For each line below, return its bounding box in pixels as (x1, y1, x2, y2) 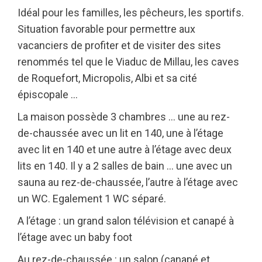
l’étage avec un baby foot (18, 231, 132, 243)
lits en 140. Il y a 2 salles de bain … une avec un (18, 160, 232, 172)
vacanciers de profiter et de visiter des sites (18, 39, 221, 51)
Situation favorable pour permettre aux (18, 23, 195, 35)
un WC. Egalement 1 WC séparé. (18, 192, 166, 205)
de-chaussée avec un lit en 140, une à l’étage (18, 127, 223, 139)
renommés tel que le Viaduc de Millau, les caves (18, 56, 239, 68)
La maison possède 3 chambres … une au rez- (18, 111, 230, 123)
